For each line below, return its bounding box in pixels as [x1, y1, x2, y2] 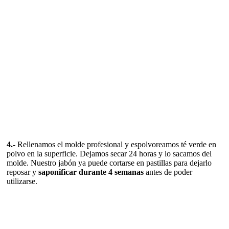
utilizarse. [7, 176, 37, 186]
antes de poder [144, 167, 192, 176]
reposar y [7, 167, 38, 176]
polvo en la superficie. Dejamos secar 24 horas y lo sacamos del [7, 149, 212, 158]
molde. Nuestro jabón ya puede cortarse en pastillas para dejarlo [7, 158, 212, 167]
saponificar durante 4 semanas [38, 167, 144, 176]
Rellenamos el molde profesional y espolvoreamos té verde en [17, 140, 216, 149]
